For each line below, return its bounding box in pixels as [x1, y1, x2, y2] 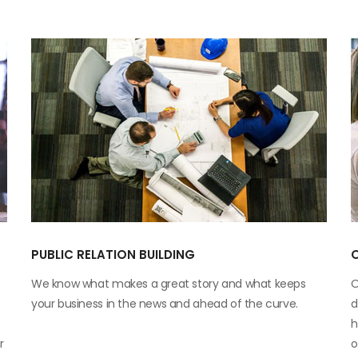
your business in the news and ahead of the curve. [31, 296, 298, 312]
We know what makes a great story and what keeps [31, 276, 306, 292]
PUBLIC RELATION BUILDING [31, 246, 195, 263]
